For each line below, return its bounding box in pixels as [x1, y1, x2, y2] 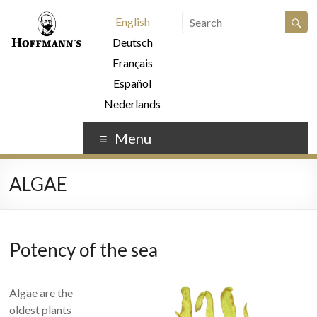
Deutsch [112, 35, 153, 49]
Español [113, 76, 152, 90]
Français [112, 55, 153, 69]
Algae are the [9, 285, 74, 299]
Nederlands [104, 96, 161, 110]
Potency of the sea [9, 238, 158, 261]
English [115, 14, 150, 28]
